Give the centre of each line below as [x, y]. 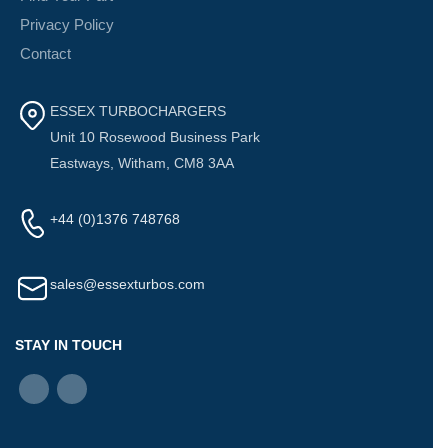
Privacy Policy [67, 25]
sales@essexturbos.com [127, 284]
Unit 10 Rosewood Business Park [155, 137]
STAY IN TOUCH [68, 345]
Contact [45, 54]
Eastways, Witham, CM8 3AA [142, 163]
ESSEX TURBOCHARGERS [138, 111]
